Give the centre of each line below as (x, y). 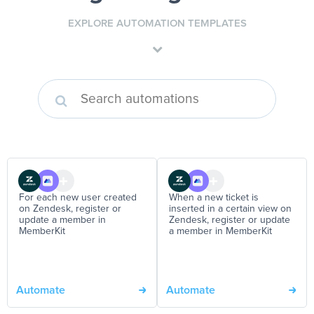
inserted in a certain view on (230, 209)
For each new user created (78, 198)
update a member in (62, 220)
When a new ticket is (214, 198)
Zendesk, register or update (230, 220)
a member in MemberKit (220, 232)
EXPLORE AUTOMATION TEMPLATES (157, 24)
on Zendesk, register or (70, 209)
